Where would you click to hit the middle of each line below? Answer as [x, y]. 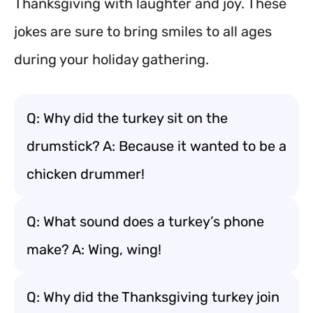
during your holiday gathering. [111, 59]
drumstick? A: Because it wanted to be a [156, 146]
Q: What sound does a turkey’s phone [145, 221]
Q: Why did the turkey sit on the [127, 118]
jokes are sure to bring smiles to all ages [143, 31]
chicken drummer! [86, 174]
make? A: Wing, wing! [94, 249]
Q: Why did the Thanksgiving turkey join [153, 297]
